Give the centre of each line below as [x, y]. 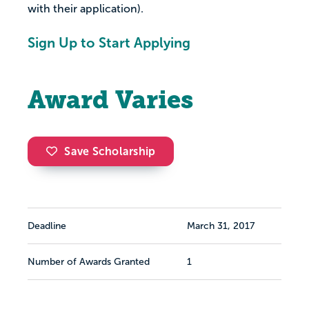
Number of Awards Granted [89, 262]
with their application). [86, 9]
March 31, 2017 [221, 226]
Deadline [47, 226]
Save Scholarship [110, 152]
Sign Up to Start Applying [109, 43]
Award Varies [110, 100]
